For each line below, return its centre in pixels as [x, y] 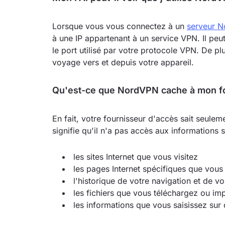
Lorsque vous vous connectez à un [120, 26]
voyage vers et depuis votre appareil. [123, 62]
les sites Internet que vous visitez [136, 157]
